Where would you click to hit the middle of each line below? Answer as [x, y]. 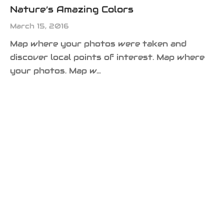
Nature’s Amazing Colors [72, 10]
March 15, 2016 [39, 26]
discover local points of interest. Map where [107, 57]
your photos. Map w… [55, 71]
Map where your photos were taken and [98, 44]
